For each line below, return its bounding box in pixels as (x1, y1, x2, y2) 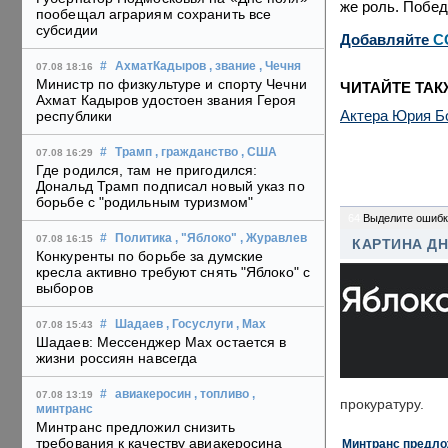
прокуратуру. (340, 397, 424, 412)
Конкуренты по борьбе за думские (36, 248, 264, 265)
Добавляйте (340, 31, 433, 48)
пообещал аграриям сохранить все (36, 6, 272, 23)
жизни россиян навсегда (36, 350, 198, 367)
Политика (115, 232, 172, 245)
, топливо (194, 388, 249, 401)
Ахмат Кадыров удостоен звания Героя (36, 92, 297, 109)
